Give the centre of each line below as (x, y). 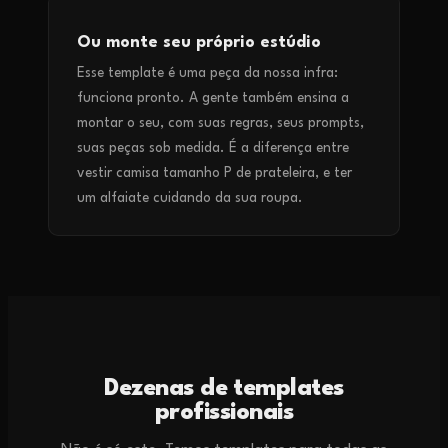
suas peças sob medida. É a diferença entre (213, 148)
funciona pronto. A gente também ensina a (213, 98)
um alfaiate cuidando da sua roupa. (190, 198)
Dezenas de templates (224, 389)
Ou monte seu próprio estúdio (199, 43)
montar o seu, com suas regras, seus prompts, (220, 123)
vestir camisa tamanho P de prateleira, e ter (214, 173)
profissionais (224, 413)
